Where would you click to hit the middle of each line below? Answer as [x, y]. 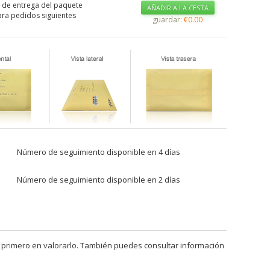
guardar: [168, 20]
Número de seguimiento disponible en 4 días [98, 152]
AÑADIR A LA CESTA [177, 8]
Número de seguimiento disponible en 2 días [98, 179]
